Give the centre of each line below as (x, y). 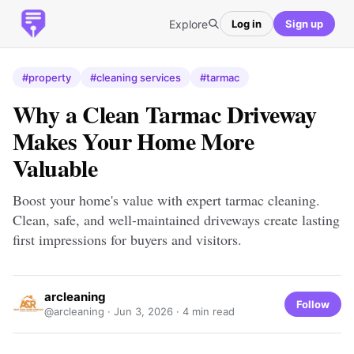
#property (47, 77)
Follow (313, 304)
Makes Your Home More (133, 141)
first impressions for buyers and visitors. (127, 239)
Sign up (304, 23)
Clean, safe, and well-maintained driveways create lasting (176, 220)
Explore (188, 24)
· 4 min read (204, 311)
